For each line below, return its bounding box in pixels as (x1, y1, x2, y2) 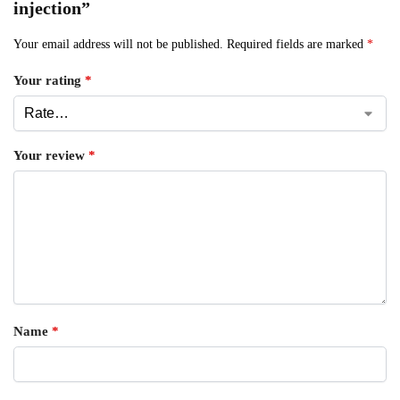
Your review (13, 148, 88, 163)
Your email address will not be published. (13, 37, 223, 52)
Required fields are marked (227, 37, 367, 52)
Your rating (13, 73, 85, 88)
